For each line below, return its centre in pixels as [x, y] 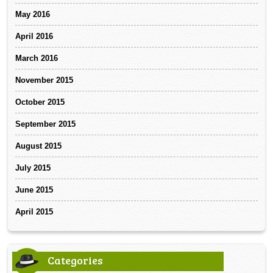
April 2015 [34, 211]
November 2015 [44, 80]
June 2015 [34, 190]
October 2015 [40, 102]
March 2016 [37, 58]
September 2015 [46, 124]
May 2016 [33, 14]
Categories [76, 260]
